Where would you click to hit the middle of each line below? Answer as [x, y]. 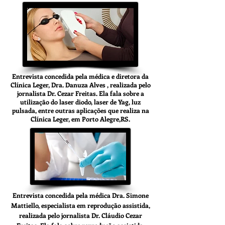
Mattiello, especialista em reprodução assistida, [80, 205]
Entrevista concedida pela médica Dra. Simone [80, 195]
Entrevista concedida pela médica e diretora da [80, 76]
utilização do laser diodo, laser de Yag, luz [80, 102]
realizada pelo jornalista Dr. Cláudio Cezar [80, 215]
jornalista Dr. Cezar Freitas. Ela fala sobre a [80, 93]
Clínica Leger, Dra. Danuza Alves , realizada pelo [80, 85]
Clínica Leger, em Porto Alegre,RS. [80, 119]
